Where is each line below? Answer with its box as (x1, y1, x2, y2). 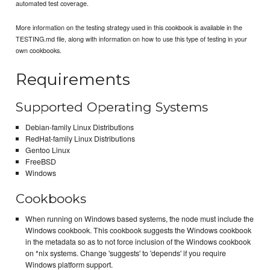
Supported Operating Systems (16, 99, 209, 115)
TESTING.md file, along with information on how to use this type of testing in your (16, 34, 248, 44)
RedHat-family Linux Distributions (25, 133, 135, 145)
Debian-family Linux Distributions (25, 122, 134, 133)
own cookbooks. (16, 45, 62, 55)
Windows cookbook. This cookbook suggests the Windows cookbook (25, 225, 251, 236)
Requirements (16, 69, 131, 90)
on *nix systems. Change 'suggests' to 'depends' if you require (25, 248, 226, 259)
